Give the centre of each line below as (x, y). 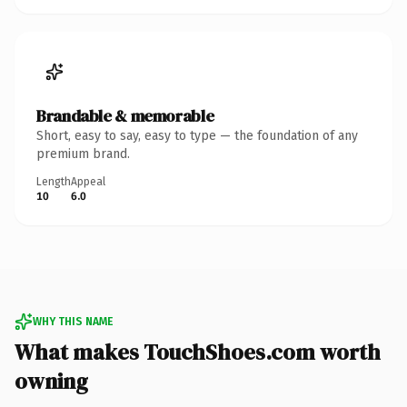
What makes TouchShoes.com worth (198, 352)
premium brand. (83, 154)
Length (54, 181)
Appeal (88, 181)
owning (51, 381)
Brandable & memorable (125, 115)
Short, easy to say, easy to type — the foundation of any (197, 135)
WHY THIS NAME (73, 321)
